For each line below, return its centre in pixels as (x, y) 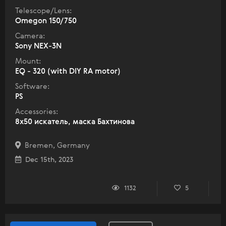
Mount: (28, 61)
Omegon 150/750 (46, 21)
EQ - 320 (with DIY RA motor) (68, 71)
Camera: (30, 36)
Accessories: (37, 111)
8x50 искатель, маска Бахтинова (75, 122)
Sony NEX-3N (38, 46)
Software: (32, 86)
